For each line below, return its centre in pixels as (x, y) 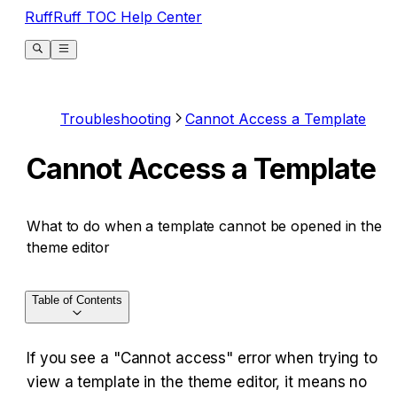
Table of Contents (77, 300)
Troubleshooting (116, 119)
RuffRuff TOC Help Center (113, 16)
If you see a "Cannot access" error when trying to (202, 358)
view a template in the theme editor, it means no (197, 381)
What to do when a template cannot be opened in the (204, 226)
